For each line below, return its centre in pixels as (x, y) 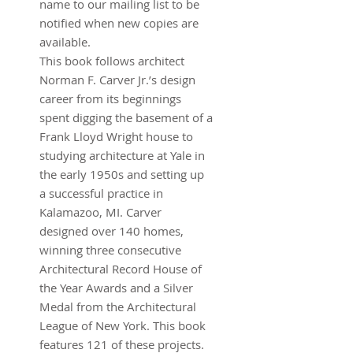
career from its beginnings (110, 98)
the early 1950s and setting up (122, 174)
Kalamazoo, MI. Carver (100, 212)
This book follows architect (112, 60)
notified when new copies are (119, 22)
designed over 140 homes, (111, 230)
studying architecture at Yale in (122, 155)
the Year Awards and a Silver (116, 287)
